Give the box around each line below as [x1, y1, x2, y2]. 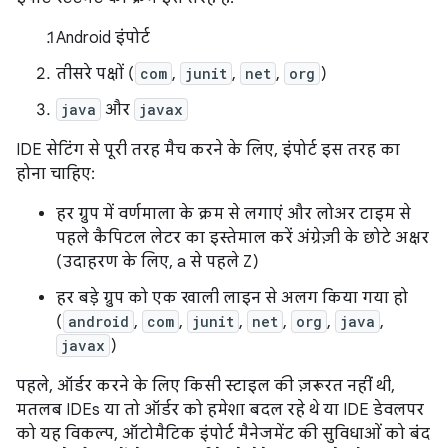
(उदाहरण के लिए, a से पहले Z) [56, 252, 259, 272]
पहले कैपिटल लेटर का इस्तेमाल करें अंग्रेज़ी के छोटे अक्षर [56, 228, 429, 248]
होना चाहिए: [16, 164, 95, 184]
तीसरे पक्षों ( [56, 64, 135, 84]
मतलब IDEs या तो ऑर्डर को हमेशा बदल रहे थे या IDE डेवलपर [16, 400, 424, 420]
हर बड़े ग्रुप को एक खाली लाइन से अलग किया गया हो [56, 288, 408, 308]
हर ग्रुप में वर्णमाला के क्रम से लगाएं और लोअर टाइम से [56, 204, 411, 224]
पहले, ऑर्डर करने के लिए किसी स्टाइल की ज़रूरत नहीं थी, [16, 376, 395, 396]
